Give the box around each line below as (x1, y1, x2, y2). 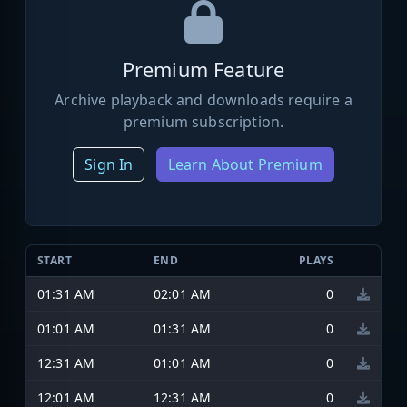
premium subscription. (123, 111, 284, 132)
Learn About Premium (167, 154, 323, 174)
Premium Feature (122, 55, 285, 83)
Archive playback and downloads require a (55, 89, 352, 110)
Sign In (84, 154, 134, 174)
